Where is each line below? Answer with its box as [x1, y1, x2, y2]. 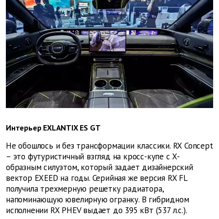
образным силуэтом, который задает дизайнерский [6, 162, 193, 173]
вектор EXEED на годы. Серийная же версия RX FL [6, 173, 187, 184]
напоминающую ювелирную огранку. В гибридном [6, 194, 189, 205]
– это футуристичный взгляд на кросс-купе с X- [6, 151, 180, 162]
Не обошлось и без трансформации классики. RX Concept [6, 140, 213, 152]
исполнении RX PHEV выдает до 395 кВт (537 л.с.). [6, 205, 187, 216]
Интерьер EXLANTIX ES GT [6, 123, 101, 133]
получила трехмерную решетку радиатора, [6, 183, 164, 195]
